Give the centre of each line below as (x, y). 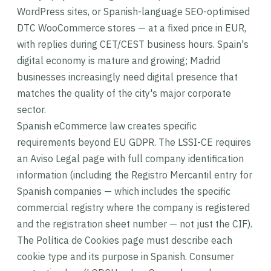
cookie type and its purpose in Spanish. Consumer (126, 256)
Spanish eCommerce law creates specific (107, 126)
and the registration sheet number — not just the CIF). (135, 224)
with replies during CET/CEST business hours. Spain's (133, 44)
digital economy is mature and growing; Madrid (119, 60)
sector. (31, 109)
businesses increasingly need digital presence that (127, 77)
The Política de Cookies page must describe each (125, 240)
